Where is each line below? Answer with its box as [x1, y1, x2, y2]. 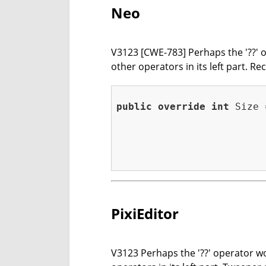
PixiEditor [111, 204, 179, 224]
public [116, 101, 152, 113]
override [158, 101, 205, 113]
